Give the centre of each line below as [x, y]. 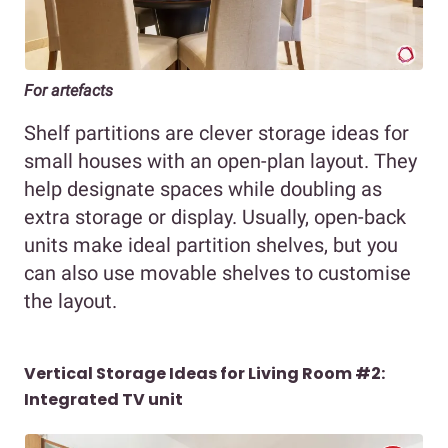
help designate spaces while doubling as [203, 188]
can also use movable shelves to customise [217, 272]
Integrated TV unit [103, 399]
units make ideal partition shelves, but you [211, 244]
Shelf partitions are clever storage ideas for [216, 132]
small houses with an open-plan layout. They [220, 160]
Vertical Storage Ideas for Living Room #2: [204, 373]
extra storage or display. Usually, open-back [215, 216]
